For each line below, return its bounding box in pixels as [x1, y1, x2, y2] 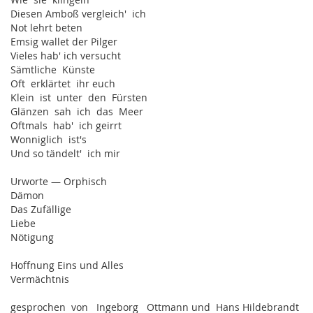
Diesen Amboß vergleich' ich [10, 7, 146, 20]
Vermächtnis [10, 272, 69, 286]
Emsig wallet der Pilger [10, 35, 117, 48]
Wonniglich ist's [10, 133, 92, 146]
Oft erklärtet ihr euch [10, 77, 115, 90]
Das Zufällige [10, 203, 71, 216]
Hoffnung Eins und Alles [10, 259, 124, 272]
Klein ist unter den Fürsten [10, 91, 147, 104]
